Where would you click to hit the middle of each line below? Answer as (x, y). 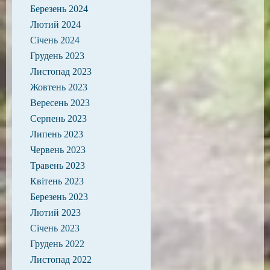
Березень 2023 (59, 196)
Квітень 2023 (57, 181)
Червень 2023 (58, 149)
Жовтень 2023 (59, 87)
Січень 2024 (55, 40)
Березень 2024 (59, 8)
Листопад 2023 (61, 71)
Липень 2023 (57, 134)
